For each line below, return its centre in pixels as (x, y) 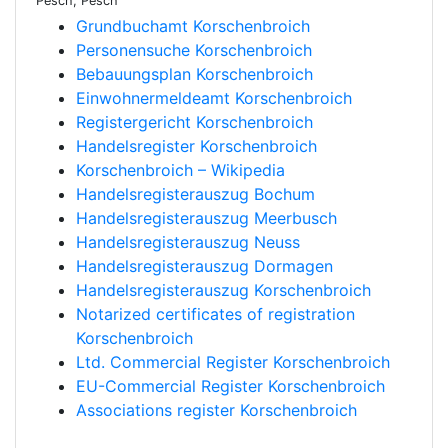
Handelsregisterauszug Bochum (195, 194)
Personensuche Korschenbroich (194, 50)
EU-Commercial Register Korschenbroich (230, 386)
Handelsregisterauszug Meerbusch (206, 218)
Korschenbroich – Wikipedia (180, 170)
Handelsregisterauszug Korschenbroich (223, 290)
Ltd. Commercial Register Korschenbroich (233, 362)
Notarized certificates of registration (215, 314)
